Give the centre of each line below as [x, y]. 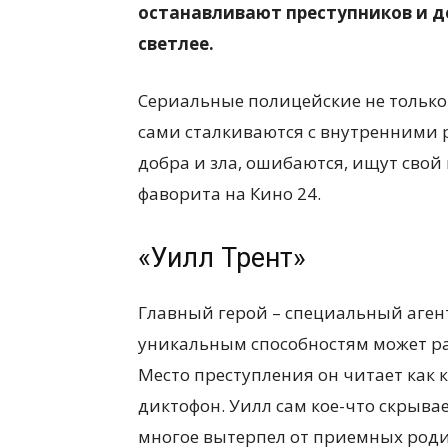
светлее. [176, 43]
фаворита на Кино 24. [229, 193]
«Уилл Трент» [222, 257]
